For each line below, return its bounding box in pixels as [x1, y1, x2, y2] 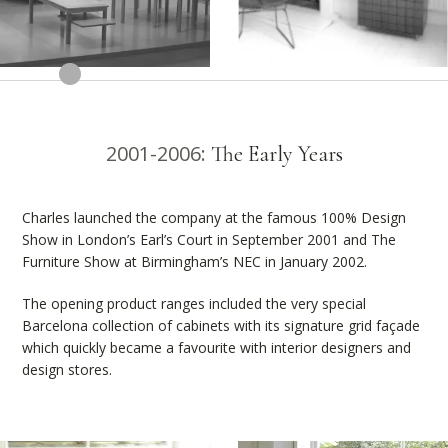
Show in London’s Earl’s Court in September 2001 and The [22, 230, 397, 250]
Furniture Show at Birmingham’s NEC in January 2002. [22, 252, 368, 272]
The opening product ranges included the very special [22, 294, 367, 314]
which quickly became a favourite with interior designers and [22, 338, 412, 358]
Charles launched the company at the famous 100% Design [22, 208, 407, 228]
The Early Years [210, 141, 343, 168]
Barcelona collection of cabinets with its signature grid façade [22, 316, 421, 336]
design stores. [22, 360, 113, 380]
